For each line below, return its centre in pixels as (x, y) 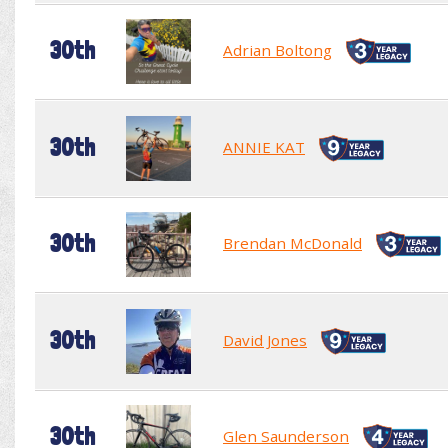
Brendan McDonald (292, 242)
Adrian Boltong (277, 49)
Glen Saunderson (286, 435)
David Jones (265, 339)
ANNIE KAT (264, 146)
